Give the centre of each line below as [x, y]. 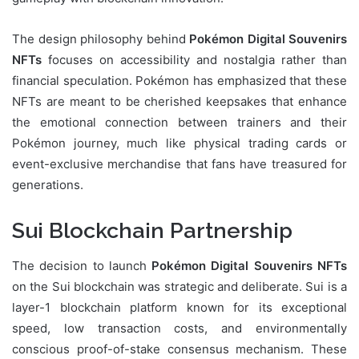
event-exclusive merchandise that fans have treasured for [179, 163]
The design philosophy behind [101, 38]
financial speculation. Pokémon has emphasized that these [179, 80]
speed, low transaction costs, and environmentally [179, 329]
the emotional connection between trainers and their [179, 122]
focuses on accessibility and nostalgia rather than [194, 59]
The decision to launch [82, 266]
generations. [48, 184]
